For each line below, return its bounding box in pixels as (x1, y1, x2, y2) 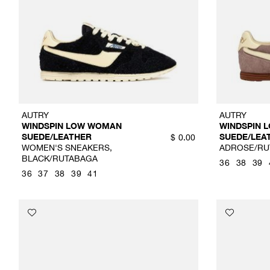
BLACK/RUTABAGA (22, 153, 98, 164)
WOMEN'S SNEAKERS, (22, 142, 112, 153)
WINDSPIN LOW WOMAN (22, 121, 122, 131)
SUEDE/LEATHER (22, 131, 92, 142)
